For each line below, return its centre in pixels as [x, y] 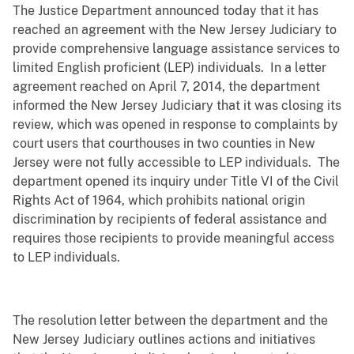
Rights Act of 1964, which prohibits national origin [159, 201]
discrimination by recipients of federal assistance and [170, 220]
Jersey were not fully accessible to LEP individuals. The [176, 163]
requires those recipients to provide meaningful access [173, 239]
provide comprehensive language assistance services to [176, 49]
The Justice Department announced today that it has [166, 11]
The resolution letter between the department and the [170, 321]
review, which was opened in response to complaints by [175, 125]
